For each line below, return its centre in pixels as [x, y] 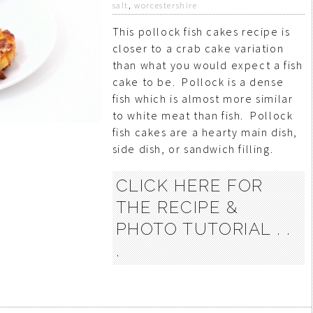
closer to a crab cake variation [198, 48]
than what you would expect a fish [208, 65]
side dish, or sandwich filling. [193, 149]
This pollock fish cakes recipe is [201, 31]
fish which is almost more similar [203, 99]
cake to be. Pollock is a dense [198, 82]
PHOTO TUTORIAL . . [203, 229]
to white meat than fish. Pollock [203, 115]
